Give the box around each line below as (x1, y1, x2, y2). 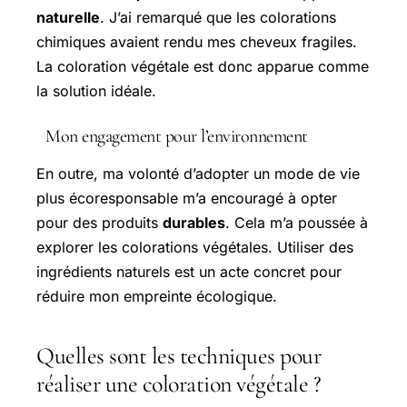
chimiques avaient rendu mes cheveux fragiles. (36, 32, 357, 51)
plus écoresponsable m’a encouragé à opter (36, 188, 337, 207)
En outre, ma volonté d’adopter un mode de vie (36, 164, 360, 183)
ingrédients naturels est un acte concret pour (36, 262, 342, 281)
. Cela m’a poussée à (225, 213, 368, 232)
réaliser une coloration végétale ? (36, 369, 321, 398)
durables (163, 213, 225, 232)
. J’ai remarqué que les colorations (100, 7, 336, 26)
